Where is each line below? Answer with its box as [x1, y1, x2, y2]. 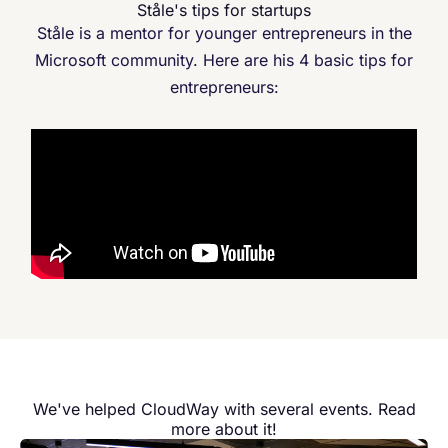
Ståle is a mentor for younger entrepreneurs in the [36, 22, 412, 43]
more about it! [171, 418, 277, 439]
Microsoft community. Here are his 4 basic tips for [35, 49, 413, 70]
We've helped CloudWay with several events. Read [32, 398, 416, 419]
